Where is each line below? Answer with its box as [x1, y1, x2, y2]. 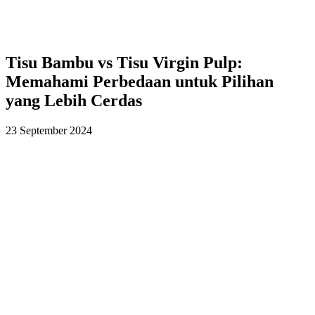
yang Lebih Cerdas [6, 91, 142, 110]
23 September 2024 [6, 124, 92, 137]
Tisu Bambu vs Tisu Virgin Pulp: [6, 53, 243, 72]
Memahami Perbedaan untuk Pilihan [6, 72, 274, 91]
